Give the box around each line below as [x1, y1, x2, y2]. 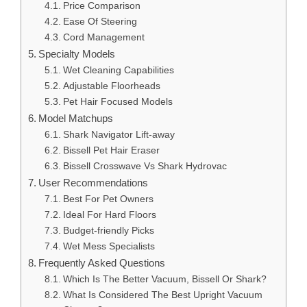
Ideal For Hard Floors [62, 209, 156, 220]
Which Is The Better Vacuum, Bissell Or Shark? [62, 273, 267, 284]
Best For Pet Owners [62, 193, 153, 204]
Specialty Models [38, 47, 116, 60]
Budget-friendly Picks [62, 225, 154, 236]
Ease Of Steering [62, 16, 137, 27]
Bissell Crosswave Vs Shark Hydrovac [62, 160, 227, 171]
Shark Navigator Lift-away [62, 129, 175, 140]
